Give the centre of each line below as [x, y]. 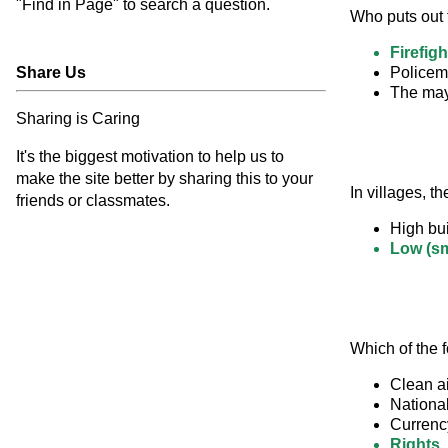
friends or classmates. [93, 200]
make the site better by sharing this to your [164, 178]
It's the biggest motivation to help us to [150, 156]
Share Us [51, 72]
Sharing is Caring [78, 118]
